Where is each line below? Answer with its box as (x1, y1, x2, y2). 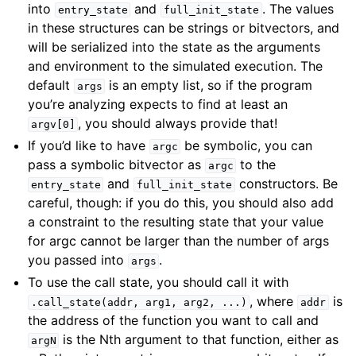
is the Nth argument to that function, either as (59, 331, 339, 347)
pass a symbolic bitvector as (28, 157, 206, 172)
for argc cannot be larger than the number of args (28, 233, 330, 249)
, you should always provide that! (78, 115, 278, 131)
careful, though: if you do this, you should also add (28, 195, 335, 211)
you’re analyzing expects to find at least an (28, 96, 288, 112)
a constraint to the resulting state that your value (28, 214, 324, 230)
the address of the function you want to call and (28, 312, 319, 328)
